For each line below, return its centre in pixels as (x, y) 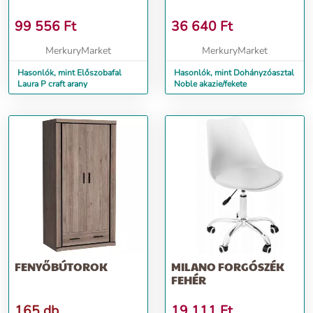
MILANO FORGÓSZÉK (228, 267)
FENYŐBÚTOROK (61, 267)
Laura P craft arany (52, 84)
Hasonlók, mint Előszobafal (70, 73)
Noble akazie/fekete (210, 84)
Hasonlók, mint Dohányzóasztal (234, 73)
